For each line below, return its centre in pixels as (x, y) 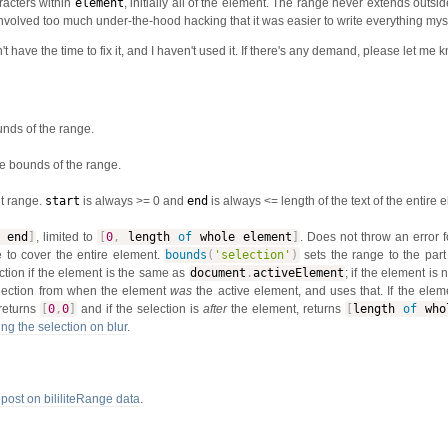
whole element (241, 236)
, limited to (67, 236)
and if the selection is (140, 308)
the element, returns (286, 308)
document (217, 272)
